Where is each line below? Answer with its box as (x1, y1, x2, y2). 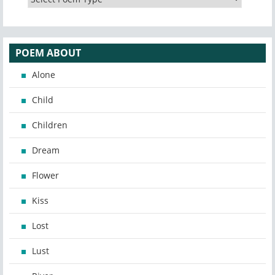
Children (32, 119, 68, 131)
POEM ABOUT (15, 46, 81, 60)
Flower (32, 169, 59, 182)
